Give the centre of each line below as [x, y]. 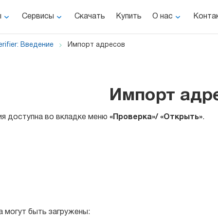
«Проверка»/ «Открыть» [156, 117]
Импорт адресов [96, 45]
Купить [129, 17]
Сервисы [38, 17]
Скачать [90, 17]
